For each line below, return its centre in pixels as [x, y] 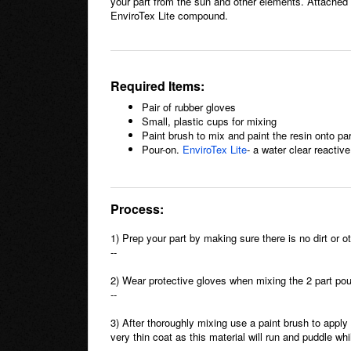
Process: [137, 208]
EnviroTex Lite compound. [169, 16]
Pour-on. [162, 149]
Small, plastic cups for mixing [209, 121]
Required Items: [157, 85]
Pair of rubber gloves [190, 107]
